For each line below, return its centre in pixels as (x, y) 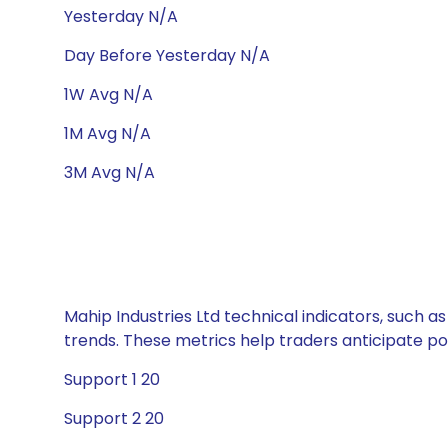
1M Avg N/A (107, 133)
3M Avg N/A (109, 172)
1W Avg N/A (108, 94)
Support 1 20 (112, 379)
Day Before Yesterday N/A (167, 55)
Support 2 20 (114, 418)
